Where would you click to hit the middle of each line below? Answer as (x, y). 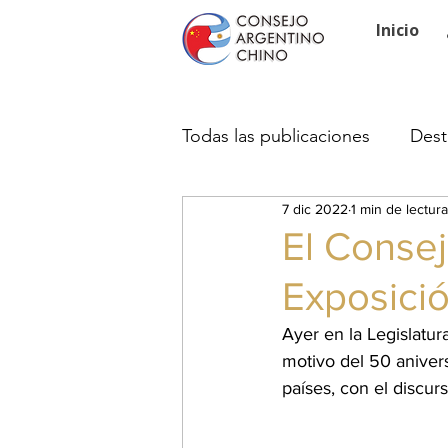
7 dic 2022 (315, 208)
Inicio (397, 30)
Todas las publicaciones (276, 135)
